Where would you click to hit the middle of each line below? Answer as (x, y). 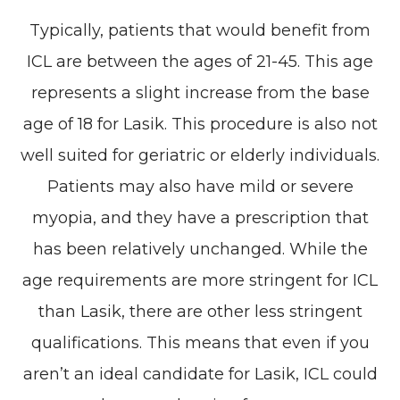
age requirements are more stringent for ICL (200, 280)
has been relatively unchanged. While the (200, 249)
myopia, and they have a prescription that (200, 217)
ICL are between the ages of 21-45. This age (200, 61)
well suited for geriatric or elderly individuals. (200, 155)
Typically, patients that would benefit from (200, 30)
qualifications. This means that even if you (200, 342)
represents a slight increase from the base (200, 92)
